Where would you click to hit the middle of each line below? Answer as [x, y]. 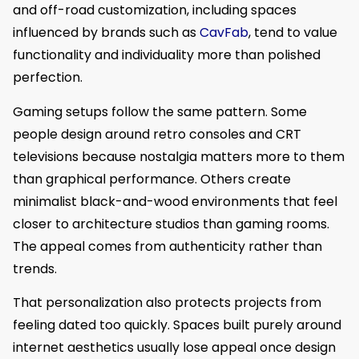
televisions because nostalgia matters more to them [179, 156]
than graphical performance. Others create [152, 179]
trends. [35, 268]
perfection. [48, 78]
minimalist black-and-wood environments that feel [175, 201]
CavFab [222, 33]
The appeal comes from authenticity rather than [167, 246]
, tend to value [293, 33]
